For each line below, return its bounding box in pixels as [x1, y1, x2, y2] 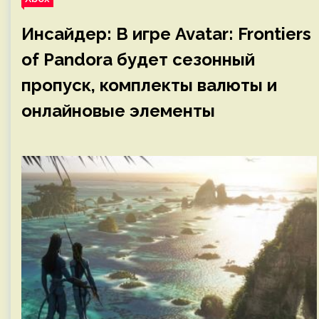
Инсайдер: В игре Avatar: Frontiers [21, 23, 311, 44]
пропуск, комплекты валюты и [21, 75, 277, 95]
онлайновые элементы [21, 100, 215, 121]
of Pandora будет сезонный [21, 49, 255, 70]
